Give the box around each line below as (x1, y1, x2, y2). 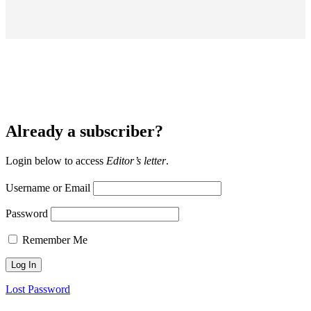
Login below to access (6, 154, 106, 167)
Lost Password (6, 283, 70, 295)
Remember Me (22, 233, 87, 246)
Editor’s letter (106, 154, 166, 167)
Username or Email (6, 181, 90, 194)
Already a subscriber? (6, 121, 163, 140)
